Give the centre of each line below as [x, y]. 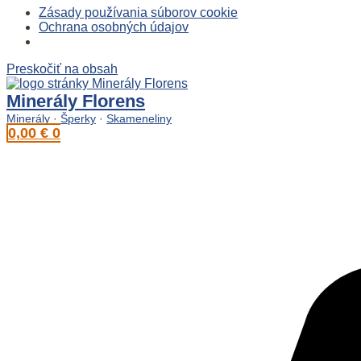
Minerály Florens [76, 101]
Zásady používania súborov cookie [138, 12]
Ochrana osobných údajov [114, 27]
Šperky [78, 118]
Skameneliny [139, 118]
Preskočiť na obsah [62, 68]
